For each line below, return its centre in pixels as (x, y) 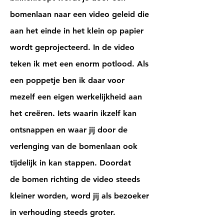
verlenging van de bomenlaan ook (74, 146)
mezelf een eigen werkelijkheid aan (76, 97)
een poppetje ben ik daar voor (67, 80)
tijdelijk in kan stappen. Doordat (70, 163)
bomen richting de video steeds (80, 179)
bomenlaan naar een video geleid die (79, 14)
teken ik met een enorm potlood (71, 64)
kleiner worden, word (50, 196)
